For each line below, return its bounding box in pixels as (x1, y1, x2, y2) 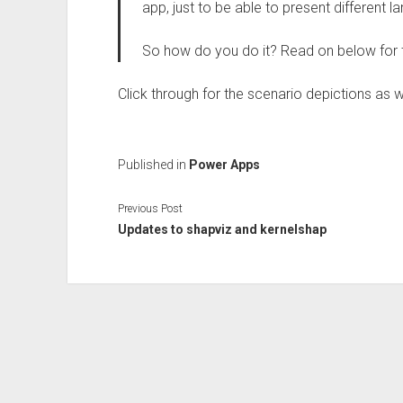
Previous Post (117, 201, 183, 215)
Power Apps (188, 157, 260, 172)
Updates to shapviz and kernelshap (117, 221, 327, 237)
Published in (117, 157, 189, 172)
